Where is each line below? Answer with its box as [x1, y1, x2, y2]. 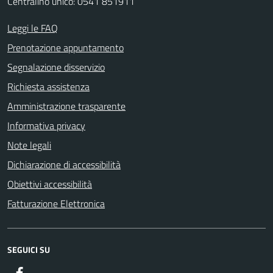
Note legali [7, 137, 51, 152]
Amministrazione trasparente [7, 98, 126, 113]
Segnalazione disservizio [7, 59, 105, 74]
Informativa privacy [7, 118, 85, 133]
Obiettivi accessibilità [7, 176, 92, 191]
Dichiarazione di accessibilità [7, 157, 121, 172]
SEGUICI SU [7, 243, 50, 256]
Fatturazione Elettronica [7, 196, 105, 211]
